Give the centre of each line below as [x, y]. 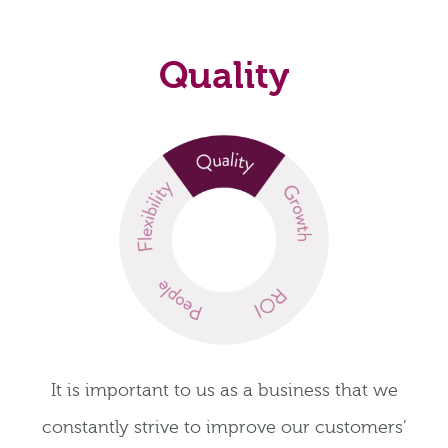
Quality [224, 76]
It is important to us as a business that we [224, 391]
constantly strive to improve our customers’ [224, 428]
